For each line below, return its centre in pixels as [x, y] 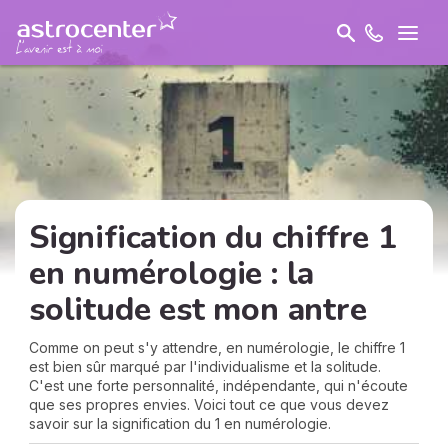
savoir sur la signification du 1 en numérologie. [180, 423]
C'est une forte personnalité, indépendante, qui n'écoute [218, 385]
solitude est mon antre [198, 309]
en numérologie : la [172, 273]
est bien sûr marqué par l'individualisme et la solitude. [205, 366]
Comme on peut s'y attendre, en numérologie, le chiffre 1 [217, 347]
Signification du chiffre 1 [213, 237]
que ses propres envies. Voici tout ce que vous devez [209, 404]
